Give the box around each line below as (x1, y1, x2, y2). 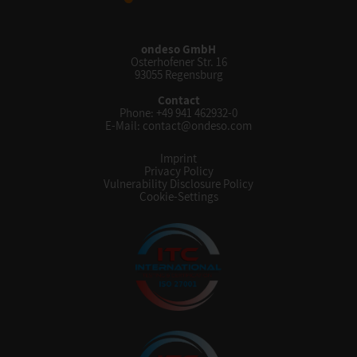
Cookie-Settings (139, 189, 218, 204)
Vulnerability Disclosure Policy (104, 176, 253, 191)
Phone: (120, 105, 156, 120)
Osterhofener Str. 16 (130, 54, 227, 69)
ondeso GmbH (141, 41, 216, 57)
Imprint (160, 151, 197, 166)
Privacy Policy (143, 163, 214, 178)
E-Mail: (105, 118, 143, 133)
